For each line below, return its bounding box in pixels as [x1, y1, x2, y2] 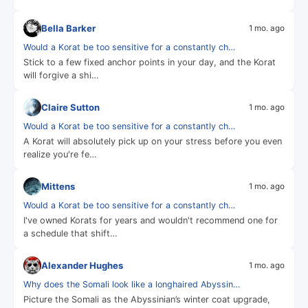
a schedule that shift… [23, 228, 118, 239]
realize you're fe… [23, 149, 97, 159]
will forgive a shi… [23, 70, 99, 80]
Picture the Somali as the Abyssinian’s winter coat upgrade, [23, 294, 270, 305]
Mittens [41, 180, 75, 192]
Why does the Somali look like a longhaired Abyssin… [23, 279, 240, 289]
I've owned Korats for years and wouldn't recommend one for [23, 215, 278, 225]
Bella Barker [41, 22, 96, 34]
